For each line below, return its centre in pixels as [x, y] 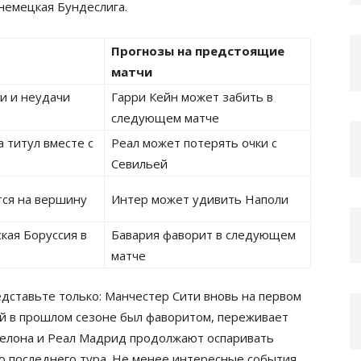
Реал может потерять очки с [194, 143]
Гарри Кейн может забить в [192, 97]
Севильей [139, 164]
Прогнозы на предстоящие [198, 51]
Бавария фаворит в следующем [203, 234]
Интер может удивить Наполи [200, 199]
